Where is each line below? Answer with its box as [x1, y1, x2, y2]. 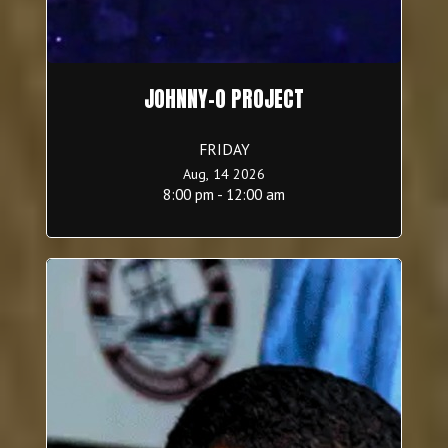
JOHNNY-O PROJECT [144, 83, 304, 116]
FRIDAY [198, 139, 250, 160]
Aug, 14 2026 [183, 165, 265, 184]
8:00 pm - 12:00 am [163, 184, 285, 205]
